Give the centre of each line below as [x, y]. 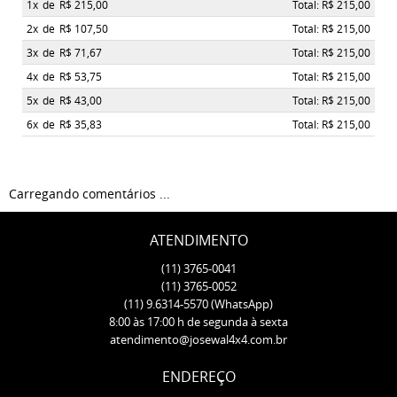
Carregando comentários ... [90, 194]
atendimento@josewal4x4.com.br [198, 340]
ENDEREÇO [198, 377]
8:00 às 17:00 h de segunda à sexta [198, 322]
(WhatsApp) [242, 304]
